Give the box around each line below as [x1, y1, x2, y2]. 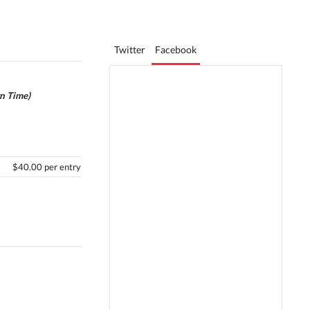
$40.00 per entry [12, 161, 81, 172]
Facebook [155, 44, 197, 55]
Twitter [114, 44, 145, 55]
